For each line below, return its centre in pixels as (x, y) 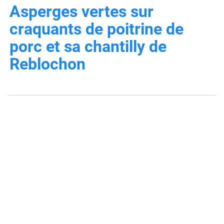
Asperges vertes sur (81, 12)
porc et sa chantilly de (88, 47)
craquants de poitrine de (96, 29)
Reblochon (47, 64)
